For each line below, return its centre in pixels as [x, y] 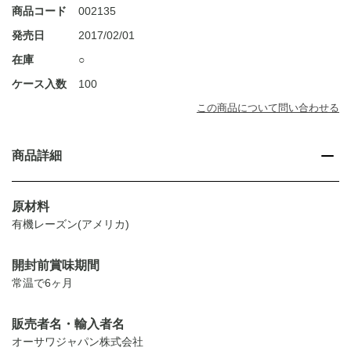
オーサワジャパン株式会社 [78, 342]
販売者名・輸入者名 [68, 324]
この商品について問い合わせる [268, 108]
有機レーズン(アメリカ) [71, 224]
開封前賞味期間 [56, 266]
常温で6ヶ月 [42, 283]
